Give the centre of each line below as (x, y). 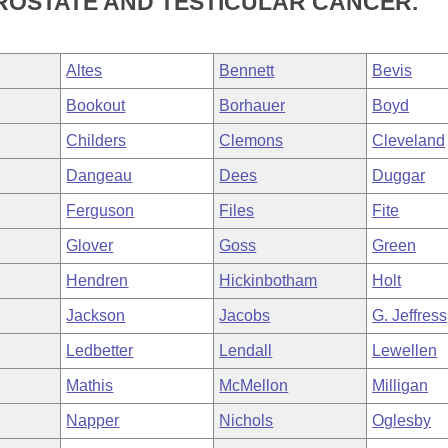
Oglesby (402, 420)
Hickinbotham (268, 280)
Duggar (399, 175)
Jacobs (245, 315)
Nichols (246, 420)
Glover (90, 245)
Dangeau (99, 175)
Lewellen (405, 350)
